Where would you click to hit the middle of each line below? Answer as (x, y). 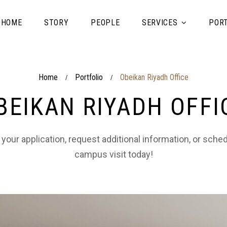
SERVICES (160, 23)
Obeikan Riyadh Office (154, 77)
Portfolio (89, 77)
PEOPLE (105, 23)
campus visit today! (113, 154)
